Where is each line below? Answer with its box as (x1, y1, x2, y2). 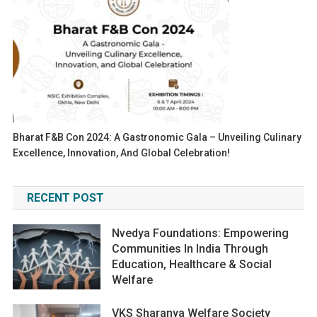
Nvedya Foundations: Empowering (112, 226, 289, 240)
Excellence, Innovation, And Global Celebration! (13, 146, 231, 158)
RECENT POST (26, 190, 104, 204)
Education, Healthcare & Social (112, 257, 272, 271)
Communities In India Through (112, 241, 269, 255)
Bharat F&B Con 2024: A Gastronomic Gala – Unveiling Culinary (13, 131, 302, 143)
